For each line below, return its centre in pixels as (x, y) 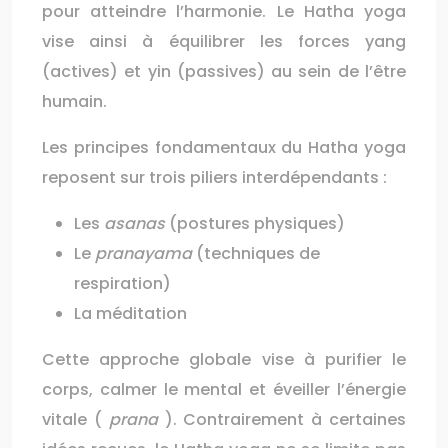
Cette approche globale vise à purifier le (224, 359)
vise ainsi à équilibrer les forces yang (224, 41)
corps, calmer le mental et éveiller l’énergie (224, 389)
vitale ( (75, 419)
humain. (74, 101)
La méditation (130, 313)
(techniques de (258, 253)
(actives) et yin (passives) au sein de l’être (224, 71)
